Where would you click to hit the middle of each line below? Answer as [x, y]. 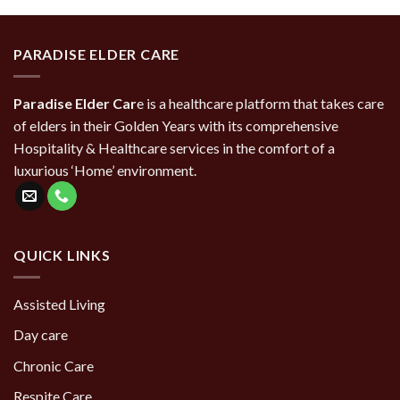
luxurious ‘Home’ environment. [105, 170]
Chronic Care [54, 365]
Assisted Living [59, 304]
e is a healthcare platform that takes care [260, 103]
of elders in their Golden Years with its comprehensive [176, 125]
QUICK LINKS [62, 255]
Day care [41, 335]
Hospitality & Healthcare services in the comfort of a [174, 147]
